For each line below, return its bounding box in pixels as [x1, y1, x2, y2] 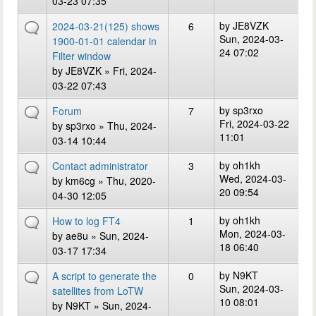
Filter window [52, 49, 111, 63]
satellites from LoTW [52, 284, 143, 298]
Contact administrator [52, 159, 148, 173]
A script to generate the [52, 269, 157, 283]
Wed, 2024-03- [219, 171, 286, 186]
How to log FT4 [52, 214, 121, 228]
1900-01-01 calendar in [52, 34, 157, 48]
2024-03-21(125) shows [52, 19, 159, 33]
